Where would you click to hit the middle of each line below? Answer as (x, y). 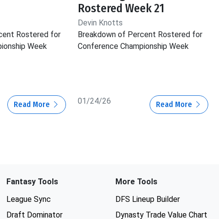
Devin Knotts (100, 23)
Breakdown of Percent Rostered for (140, 35)
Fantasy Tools (32, 182)
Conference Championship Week (133, 46)
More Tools (136, 182)
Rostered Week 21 (121, 9)
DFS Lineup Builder (147, 199)
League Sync (28, 199)
